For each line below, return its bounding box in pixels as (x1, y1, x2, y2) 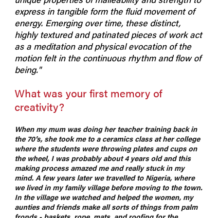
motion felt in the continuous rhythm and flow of (15, 51, 201, 64)
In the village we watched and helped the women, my (15, 191, 193, 202)
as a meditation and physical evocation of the (15, 39, 191, 52)
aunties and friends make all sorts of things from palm (15, 201, 198, 212)
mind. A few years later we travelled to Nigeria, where (15, 172, 195, 182)
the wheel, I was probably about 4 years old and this (15, 152, 191, 163)
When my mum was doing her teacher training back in (15, 123, 197, 134)
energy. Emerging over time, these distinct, (15, 16, 181, 29)
